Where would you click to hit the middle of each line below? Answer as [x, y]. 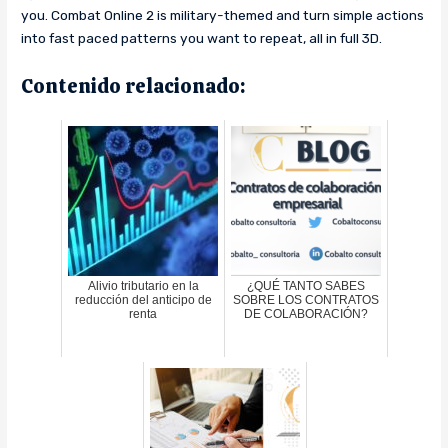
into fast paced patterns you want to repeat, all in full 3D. [202, 38]
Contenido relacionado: [133, 85]
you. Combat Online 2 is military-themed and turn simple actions [223, 15]
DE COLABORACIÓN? [306, 313]
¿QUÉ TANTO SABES [306, 285]
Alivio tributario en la [143, 285]
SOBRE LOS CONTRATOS [306, 299]
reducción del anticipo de [143, 299]
